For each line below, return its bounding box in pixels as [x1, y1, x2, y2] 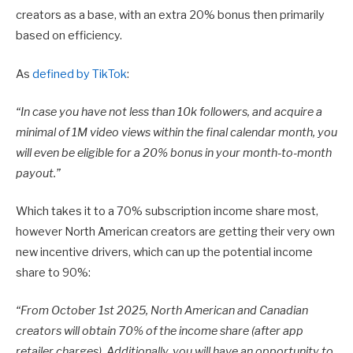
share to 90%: [16, 265, 91, 280]
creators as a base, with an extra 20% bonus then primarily [16, 8, 325, 23]
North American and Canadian [150, 303, 308, 318]
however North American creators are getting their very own [16, 224, 335, 239]
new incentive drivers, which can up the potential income [16, 244, 313, 259]
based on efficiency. [16, 28, 122, 43]
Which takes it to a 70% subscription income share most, [16, 203, 318, 218]
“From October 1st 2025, [16, 303, 148, 318]
